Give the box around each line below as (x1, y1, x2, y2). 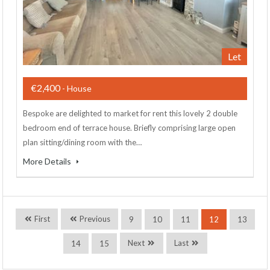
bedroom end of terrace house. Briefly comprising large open (23, 123, 236, 133)
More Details (23, 156, 73, 167)
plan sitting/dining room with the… (23, 137, 142, 148)
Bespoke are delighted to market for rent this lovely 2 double (23, 108, 237, 119)
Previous (77, 214, 110, 224)
